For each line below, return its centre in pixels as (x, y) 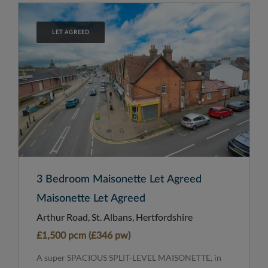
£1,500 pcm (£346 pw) (83, 236)
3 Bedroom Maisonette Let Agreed (119, 180)
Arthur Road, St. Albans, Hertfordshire (115, 217)
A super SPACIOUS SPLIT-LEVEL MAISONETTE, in (129, 258)
